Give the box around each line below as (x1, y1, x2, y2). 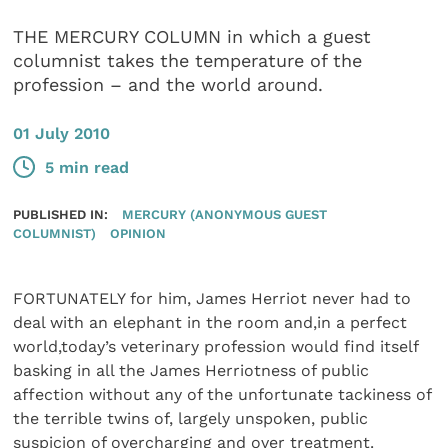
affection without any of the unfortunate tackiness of (13, 385, 432, 405)
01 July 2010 (13, 123, 111, 143)
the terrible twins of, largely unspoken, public (13, 409, 369, 429)
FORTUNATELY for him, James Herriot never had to (13, 289, 412, 309)
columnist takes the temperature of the (13, 50, 363, 72)
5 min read (45, 157, 130, 177)
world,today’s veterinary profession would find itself (13, 337, 419, 357)
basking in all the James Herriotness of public (13, 361, 370, 381)
